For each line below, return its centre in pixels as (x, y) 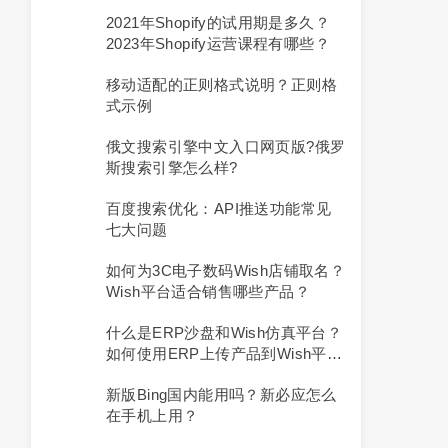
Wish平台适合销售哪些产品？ (208, 291)
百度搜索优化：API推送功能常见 (219, 208)
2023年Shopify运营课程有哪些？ (218, 43)
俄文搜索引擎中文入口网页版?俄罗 (226, 146)
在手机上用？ (152, 415)
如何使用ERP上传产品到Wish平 (216, 353)
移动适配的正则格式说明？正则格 (221, 84)
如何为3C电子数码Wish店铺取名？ (226, 270)
